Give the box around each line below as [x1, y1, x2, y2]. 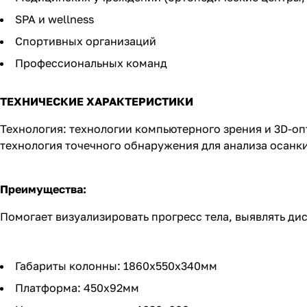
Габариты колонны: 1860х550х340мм [15, 259, 217, 273]
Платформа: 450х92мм [15, 281, 139, 295]
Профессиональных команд [15, 56, 167, 71]
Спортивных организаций [15, 34, 156, 49]
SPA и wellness [15, 12, 94, 27]
